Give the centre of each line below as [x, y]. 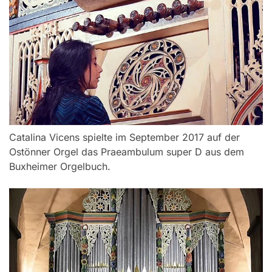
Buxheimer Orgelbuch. [60, 167]
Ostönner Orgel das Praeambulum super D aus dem [127, 152]
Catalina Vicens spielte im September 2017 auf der [124, 138]
